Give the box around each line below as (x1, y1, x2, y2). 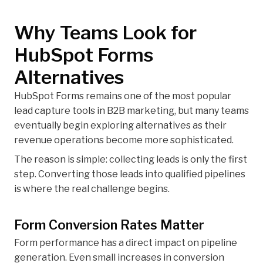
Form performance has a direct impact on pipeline (14, 237, 237, 249)
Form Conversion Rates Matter (14, 217, 204, 233)
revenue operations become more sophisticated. (14, 134, 234, 146)
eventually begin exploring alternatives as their (14, 120, 227, 131)
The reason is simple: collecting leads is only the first (14, 154, 247, 166)
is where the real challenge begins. (14, 183, 170, 195)
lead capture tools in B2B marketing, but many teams (14, 105, 249, 117)
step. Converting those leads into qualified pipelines (14, 168, 245, 180)
